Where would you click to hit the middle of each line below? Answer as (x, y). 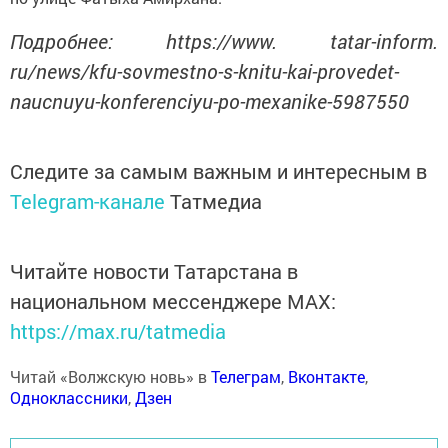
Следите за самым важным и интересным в (218, 171)
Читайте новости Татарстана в (154, 271)
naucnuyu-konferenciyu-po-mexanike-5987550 (209, 101)
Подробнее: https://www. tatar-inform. (224, 41)
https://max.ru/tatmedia (118, 331)
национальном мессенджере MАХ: (173, 301)
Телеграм (246, 377)
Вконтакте (326, 377)
